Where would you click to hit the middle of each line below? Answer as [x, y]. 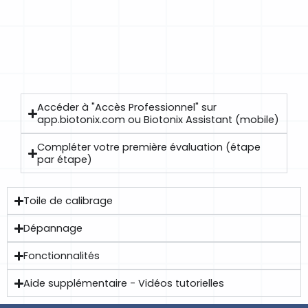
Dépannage [53, 228]
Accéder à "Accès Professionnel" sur [127, 107]
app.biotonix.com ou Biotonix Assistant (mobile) [158, 120]
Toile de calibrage [68, 201]
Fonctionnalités [62, 256]
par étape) [65, 159]
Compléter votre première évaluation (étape [149, 147]
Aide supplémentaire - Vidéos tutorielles [124, 283]
